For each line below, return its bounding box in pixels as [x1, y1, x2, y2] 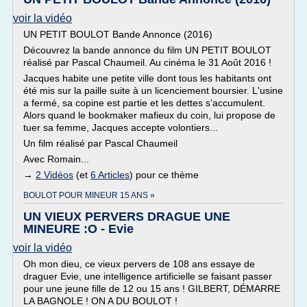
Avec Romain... [23, 153, 89, 164]
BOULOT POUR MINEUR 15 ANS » [23, 191, 155, 200]
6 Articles [90, 169, 130, 180]
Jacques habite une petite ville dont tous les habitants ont [23, 73, 271, 84]
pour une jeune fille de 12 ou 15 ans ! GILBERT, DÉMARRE [23, 283, 280, 294]
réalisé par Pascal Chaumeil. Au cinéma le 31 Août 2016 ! [23, 57, 271, 68]
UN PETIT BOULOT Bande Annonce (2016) [23, 29, 212, 40]
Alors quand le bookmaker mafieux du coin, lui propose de [23, 110, 275, 121]
